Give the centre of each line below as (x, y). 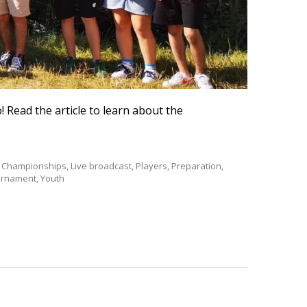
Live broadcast (101, 166)
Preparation (196, 166)
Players (151, 166)
